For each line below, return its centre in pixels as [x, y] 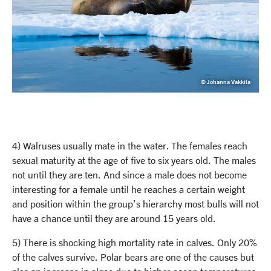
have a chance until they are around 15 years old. [114, 218]
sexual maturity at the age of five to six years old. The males [134, 160]
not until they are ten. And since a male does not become [129, 175]
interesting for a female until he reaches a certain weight [129, 189]
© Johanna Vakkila [225, 82]
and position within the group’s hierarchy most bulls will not [135, 204]
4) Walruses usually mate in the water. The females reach [130, 146]
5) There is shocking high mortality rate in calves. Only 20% [135, 243]
